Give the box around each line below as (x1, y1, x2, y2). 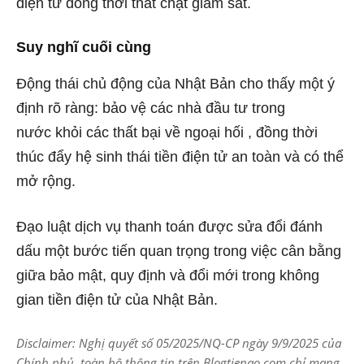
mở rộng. (16, 172, 76, 189)
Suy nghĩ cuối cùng (16, 38, 151, 55)
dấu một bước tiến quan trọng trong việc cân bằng (16, 242, 341, 259)
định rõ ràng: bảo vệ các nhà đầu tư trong (16, 99, 285, 116)
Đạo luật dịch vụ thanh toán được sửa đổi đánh (16, 218, 323, 235)
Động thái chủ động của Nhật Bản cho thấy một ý (16, 75, 335, 92)
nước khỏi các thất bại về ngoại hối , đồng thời (16, 123, 318, 141)
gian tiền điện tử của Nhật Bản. (16, 291, 218, 308)
